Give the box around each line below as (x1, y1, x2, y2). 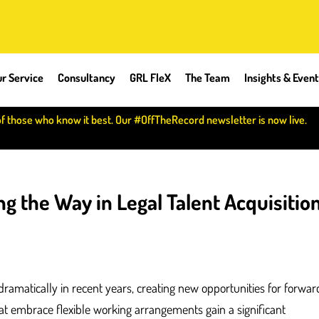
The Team (185, 70, 230, 85)
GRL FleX (130, 70, 171, 85)
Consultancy (58, 70, 115, 85)
